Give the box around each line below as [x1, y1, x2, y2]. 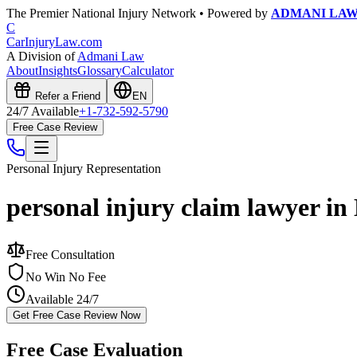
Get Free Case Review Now [13, 308, 140, 321]
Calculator [122, 64, 174, 77]
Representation [83, 162, 161, 175]
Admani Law [77, 49, 144, 63]
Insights [38, 64, 77, 77]
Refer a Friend [32, 90, 100, 102]
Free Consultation [25, 247, 115, 261]
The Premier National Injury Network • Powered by [6, 6, 271, 20]
